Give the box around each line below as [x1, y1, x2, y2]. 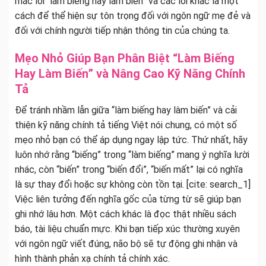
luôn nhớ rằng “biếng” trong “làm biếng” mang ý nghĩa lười [15, 148, 249, 160]
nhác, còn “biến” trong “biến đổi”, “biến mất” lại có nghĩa [15, 163, 243, 175]
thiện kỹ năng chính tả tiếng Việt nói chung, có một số [15, 119, 237, 131]
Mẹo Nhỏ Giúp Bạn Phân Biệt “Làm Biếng [15, 50, 235, 65]
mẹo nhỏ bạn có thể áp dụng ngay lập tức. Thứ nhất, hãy [15, 134, 248, 145]
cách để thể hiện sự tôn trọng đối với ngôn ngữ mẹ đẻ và [15, 9, 251, 21]
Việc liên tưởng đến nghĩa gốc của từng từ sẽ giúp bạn [15, 193, 241, 205]
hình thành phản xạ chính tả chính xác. [15, 252, 170, 264]
